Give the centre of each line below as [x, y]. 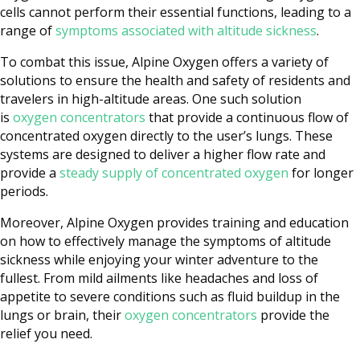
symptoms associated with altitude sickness [186, 31]
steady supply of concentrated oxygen [174, 173]
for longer [321, 173]
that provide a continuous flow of [247, 118]
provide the [293, 315]
